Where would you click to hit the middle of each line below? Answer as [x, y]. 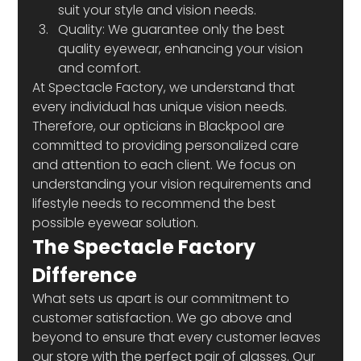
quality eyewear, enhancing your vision [183, 48]
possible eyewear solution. [116, 222]
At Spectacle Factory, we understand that [166, 87]
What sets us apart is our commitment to [163, 298]
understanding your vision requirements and [174, 184]
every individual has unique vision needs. [162, 106]
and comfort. [100, 68]
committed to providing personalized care [168, 145]
